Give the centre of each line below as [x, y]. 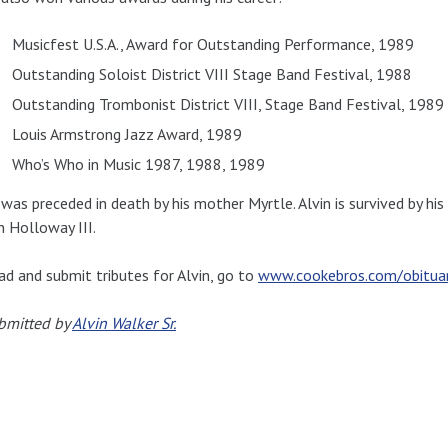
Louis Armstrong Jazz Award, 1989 [127, 133]
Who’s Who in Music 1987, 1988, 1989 [138, 163]
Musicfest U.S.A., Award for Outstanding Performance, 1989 [213, 43]
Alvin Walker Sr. [124, 322]
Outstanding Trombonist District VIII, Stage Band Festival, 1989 [228, 103]
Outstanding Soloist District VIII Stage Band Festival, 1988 [212, 73]
